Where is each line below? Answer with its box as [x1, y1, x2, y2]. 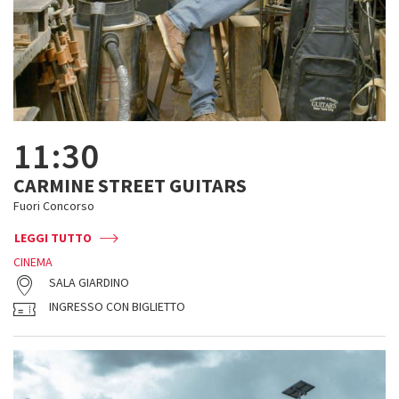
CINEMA [13, 254, 53, 270]
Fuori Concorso [13, 198, 94, 214]
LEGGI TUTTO [14, 230, 92, 246]
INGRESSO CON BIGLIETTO [49, 298, 185, 314]
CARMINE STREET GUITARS [13, 173, 247, 198]
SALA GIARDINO [49, 274, 129, 290]
